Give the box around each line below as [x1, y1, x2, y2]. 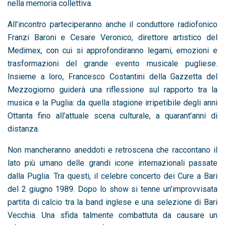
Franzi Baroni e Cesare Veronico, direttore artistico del [8, 32, 217, 42]
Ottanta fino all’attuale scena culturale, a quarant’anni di [8, 110, 217, 121]
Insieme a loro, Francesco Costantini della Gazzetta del [8, 71, 217, 81]
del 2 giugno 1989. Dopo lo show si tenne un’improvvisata [8, 184, 217, 194]
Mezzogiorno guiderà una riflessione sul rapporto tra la [8, 84, 217, 94]
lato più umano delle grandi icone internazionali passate [8, 158, 217, 168]
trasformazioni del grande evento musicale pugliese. [8, 58, 217, 68]
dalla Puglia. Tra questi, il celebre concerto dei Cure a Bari [8, 171, 217, 181]
